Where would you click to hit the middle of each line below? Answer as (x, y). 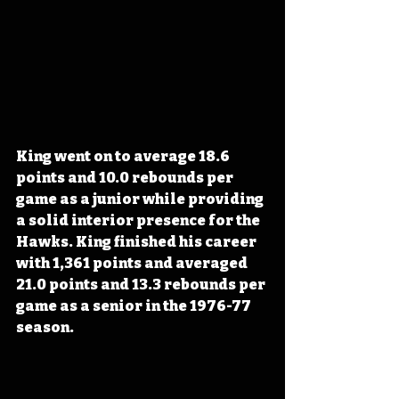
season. (45, 328)
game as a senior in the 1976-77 (135, 306)
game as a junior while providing (141, 199)
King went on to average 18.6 (124, 157)
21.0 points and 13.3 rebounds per (142, 285)
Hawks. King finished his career (138, 242)
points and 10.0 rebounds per (126, 178)
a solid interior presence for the (139, 221)
